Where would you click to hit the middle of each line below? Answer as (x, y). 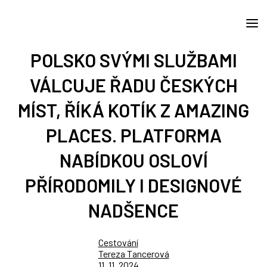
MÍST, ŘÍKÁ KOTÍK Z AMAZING (133, 110)
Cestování (118, 242)
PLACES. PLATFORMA (133, 135)
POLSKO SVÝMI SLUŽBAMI (133, 60)
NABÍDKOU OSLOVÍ (133, 160)
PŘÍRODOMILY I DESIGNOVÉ (133, 185)
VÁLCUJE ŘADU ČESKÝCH (133, 85)
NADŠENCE (133, 210)
